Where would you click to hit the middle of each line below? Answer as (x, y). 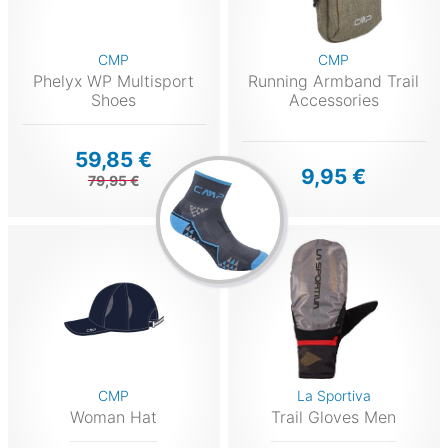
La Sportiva (333, 395)
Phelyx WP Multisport (114, 81)
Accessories (333, 100)
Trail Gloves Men (334, 417)
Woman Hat (114, 417)
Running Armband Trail (334, 81)
